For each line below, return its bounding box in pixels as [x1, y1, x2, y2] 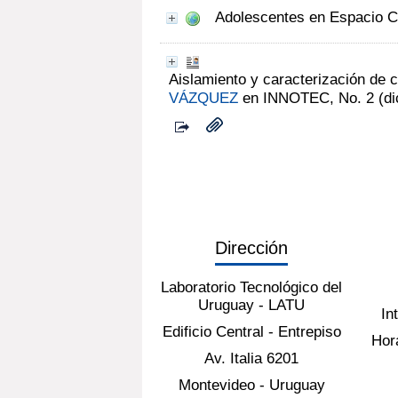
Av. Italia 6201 [204, 349, 299, 367]
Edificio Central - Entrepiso [162, 322, 341, 340]
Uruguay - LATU [198, 296, 306, 314]
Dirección [215, 237, 289, 258]
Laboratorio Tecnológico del [161, 278, 343, 296]
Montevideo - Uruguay [178, 376, 325, 394]
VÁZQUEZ [169, 89, 238, 107]
